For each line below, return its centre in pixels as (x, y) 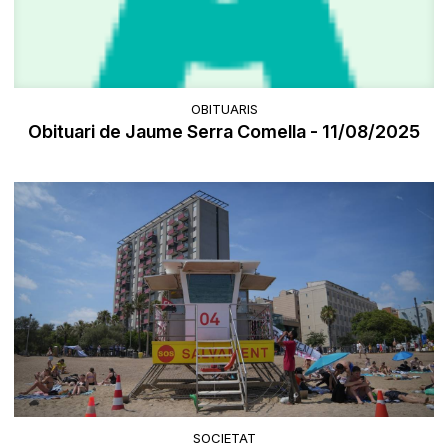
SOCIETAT (224, 437)
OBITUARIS (224, 109)
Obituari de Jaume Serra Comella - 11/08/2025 (224, 132)
